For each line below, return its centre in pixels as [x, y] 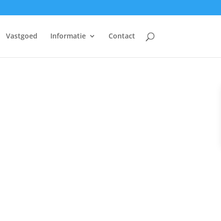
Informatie [68, 36]
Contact [122, 36]
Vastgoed [21, 36]
